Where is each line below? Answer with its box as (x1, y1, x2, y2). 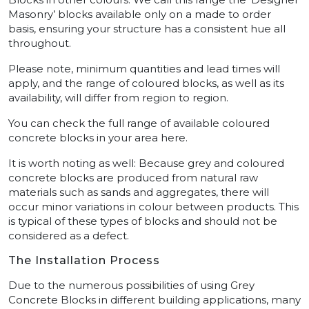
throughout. (8, 37, 71, 50)
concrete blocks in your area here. (8, 131, 188, 145)
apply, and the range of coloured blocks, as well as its (8, 77, 284, 90)
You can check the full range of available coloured (8, 117, 270, 130)
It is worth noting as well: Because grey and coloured (8, 157, 284, 170)
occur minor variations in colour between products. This (8, 200, 299, 214)
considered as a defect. (8, 229, 129, 243)
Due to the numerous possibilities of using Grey (8, 279, 255, 292)
